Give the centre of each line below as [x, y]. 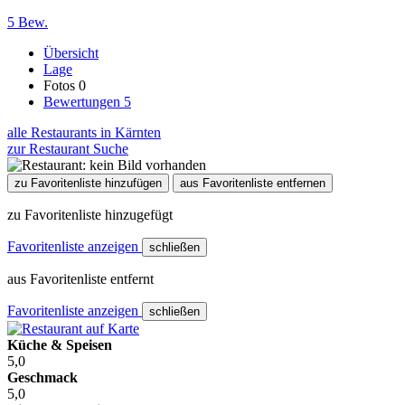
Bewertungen [84, 101]
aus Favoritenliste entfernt [80, 278]
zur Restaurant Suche [68, 148]
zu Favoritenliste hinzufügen [88, 183]
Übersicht [71, 52]
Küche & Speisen [60, 344]
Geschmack [42, 377]
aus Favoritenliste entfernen [253, 183]
